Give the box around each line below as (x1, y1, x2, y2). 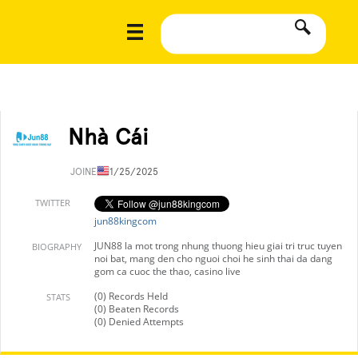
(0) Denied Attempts (94, 315, 184, 328)
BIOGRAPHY (32, 241, 82, 253)
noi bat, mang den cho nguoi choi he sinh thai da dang (94, 252, 332, 265)
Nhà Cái (68, 123, 149, 150)
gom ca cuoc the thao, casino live (94, 265, 241, 278)
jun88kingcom (94, 214, 157, 228)
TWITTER (35, 197, 70, 209)
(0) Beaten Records (94, 302, 179, 316)
